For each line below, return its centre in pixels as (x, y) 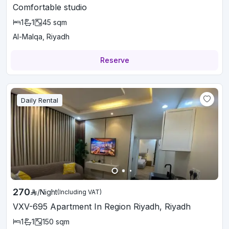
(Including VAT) (79, 192)
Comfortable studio (50, 7)
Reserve (114, 60)
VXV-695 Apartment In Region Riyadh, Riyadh (102, 207)
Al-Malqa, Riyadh (41, 37)
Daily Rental (40, 100)
